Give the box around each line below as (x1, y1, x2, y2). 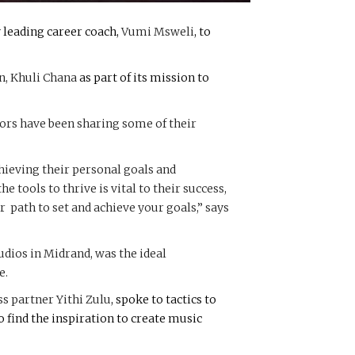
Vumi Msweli (119, 24, 194, 39)
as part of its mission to (77, 70, 209, 85)
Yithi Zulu (56, 292, 111, 307)
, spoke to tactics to (111, 292, 216, 307)
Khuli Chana (10, 70, 77, 85)
